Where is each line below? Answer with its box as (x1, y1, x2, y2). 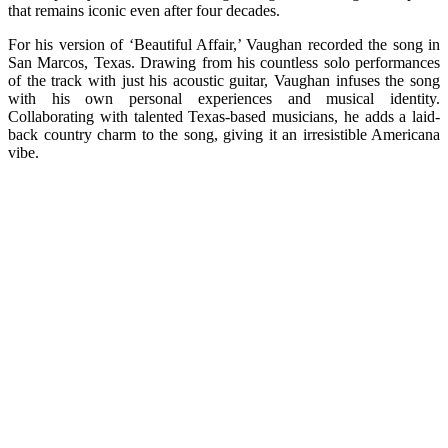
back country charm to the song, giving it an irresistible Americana (8, 125, 440, 143)
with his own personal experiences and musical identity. (8, 89, 440, 107)
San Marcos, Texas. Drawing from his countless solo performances (8, 53, 440, 71)
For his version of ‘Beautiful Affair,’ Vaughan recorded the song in (8, 35, 440, 53)
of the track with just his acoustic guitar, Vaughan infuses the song (8, 71, 440, 89)
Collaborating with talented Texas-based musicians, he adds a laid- (8, 107, 440, 125)
